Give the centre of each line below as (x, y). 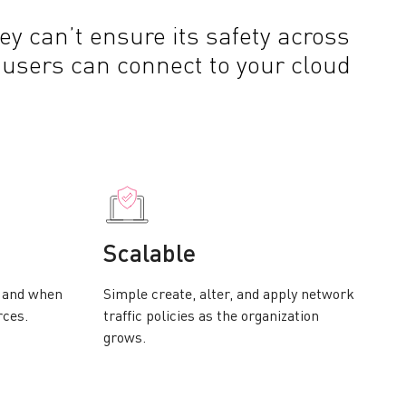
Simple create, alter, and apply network (229, 295)
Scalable (150, 255)
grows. (126, 339)
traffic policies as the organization (211, 317)
